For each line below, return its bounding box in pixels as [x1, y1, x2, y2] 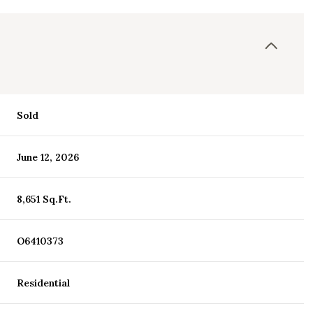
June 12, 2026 [17, 151, 80, 163]
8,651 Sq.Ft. [17, 193, 72, 205]
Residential [17, 277, 71, 289]
